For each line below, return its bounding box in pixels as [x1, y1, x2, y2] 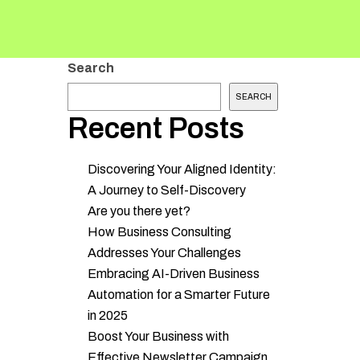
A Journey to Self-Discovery [87, 183, 246, 197]
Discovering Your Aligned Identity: [87, 162, 276, 176]
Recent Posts [67, 112, 244, 145]
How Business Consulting [87, 225, 231, 239]
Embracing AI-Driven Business [87, 267, 260, 280]
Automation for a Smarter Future [87, 288, 270, 301]
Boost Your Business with [87, 329, 229, 343]
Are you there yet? [87, 204, 190, 218]
